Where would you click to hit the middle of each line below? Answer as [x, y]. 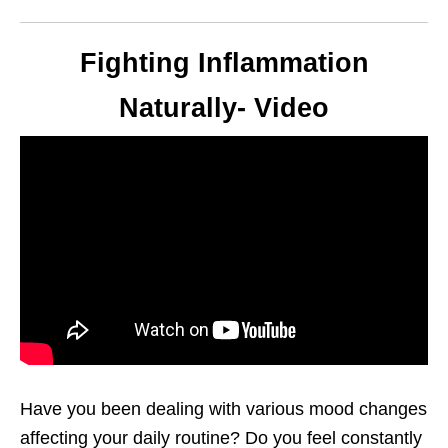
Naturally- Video [224, 107]
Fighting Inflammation [224, 62]
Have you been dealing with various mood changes [223, 409]
